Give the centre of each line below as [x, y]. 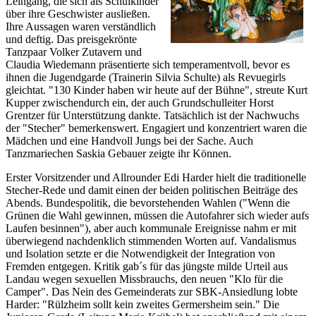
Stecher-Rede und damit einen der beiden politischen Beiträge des [152, 190]
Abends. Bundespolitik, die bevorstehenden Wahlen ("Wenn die [148, 202]
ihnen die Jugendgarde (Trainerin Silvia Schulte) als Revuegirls [146, 77]
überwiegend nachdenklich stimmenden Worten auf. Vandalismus [151, 241]
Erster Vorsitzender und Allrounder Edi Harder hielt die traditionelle [156, 177]
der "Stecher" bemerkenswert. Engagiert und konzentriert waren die [156, 128]
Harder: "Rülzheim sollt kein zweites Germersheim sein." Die [142, 304]
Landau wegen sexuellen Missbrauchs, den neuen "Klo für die [144, 279]
